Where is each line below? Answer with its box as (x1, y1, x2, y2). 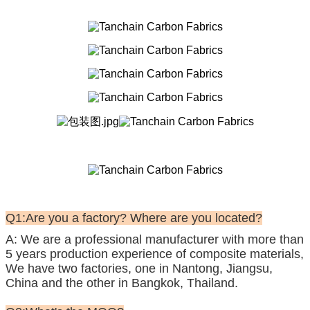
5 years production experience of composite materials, (6, 246, 304, 261)
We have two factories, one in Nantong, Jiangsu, (6, 261, 273, 275)
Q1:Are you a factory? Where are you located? (6, 210, 262, 225)
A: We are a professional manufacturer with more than (6, 232, 304, 246)
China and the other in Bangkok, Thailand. (6, 275, 238, 290)
